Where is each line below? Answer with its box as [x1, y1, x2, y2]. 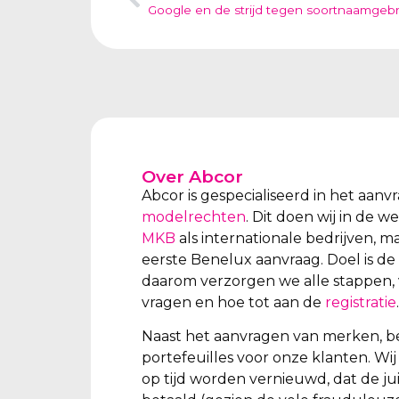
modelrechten [142, 208, 246, 225]
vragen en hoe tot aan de [142, 293, 325, 311]
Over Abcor [142, 165, 243, 187]
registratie [325, 293, 396, 311]
